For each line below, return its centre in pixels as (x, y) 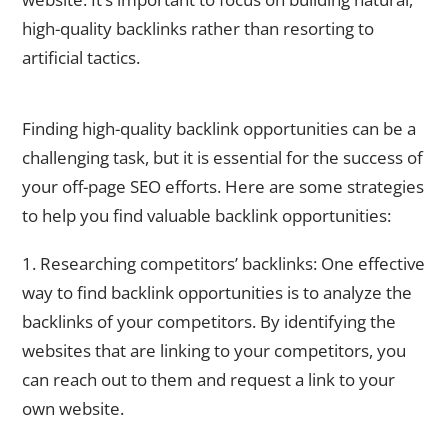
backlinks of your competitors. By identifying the (209, 322)
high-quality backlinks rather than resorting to (198, 29)
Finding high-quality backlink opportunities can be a (219, 128)
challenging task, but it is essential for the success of (222, 157)
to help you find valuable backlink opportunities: (206, 215)
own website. (73, 409)
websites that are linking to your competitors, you (214, 351)
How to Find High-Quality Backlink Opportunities (184, 102)
